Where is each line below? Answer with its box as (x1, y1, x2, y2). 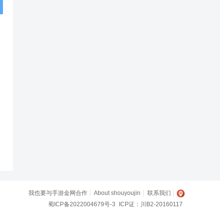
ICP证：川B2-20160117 (119, 201, 183, 208)
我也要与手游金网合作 (28, 190, 88, 196)
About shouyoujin (94, 190, 141, 196)
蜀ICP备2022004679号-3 (48, 201, 116, 208)
